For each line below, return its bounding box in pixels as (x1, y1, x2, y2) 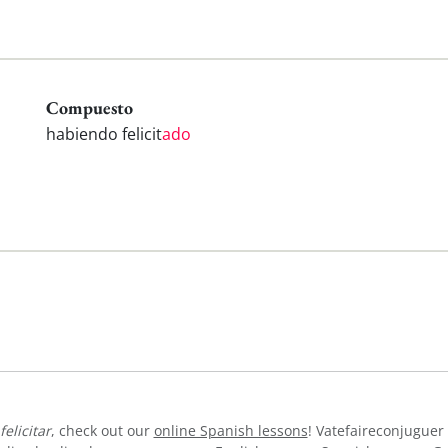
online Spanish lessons (153, 420, 308, 440)
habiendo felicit (46, 123, 162, 146)
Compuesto (46, 95, 133, 119)
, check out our (50, 420, 154, 440)
